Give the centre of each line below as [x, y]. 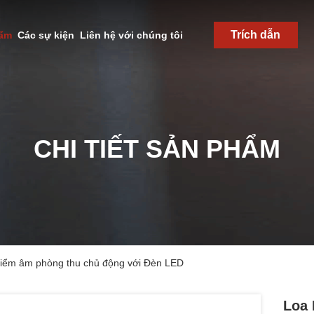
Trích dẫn [255, 35]
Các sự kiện [46, 35]
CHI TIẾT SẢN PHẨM [157, 149]
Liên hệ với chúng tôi [131, 35]
